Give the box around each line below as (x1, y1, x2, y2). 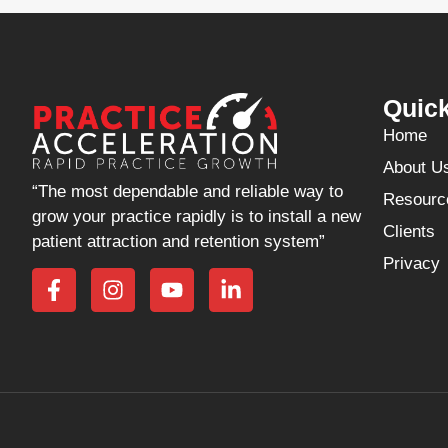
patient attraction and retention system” (32, 231, 325, 251)
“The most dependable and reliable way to (32, 181, 343, 201)
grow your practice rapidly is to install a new (32, 206, 361, 226)
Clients (383, 222, 435, 242)
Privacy (383, 254, 440, 274)
